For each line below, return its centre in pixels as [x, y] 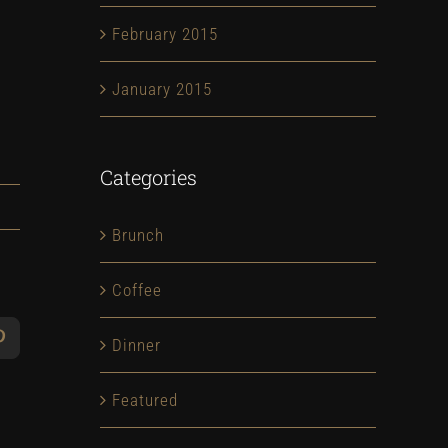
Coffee [137, 290]
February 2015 [165, 34]
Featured [145, 400]
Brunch [138, 235]
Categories [148, 177]
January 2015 [162, 89]
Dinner [136, 345]
